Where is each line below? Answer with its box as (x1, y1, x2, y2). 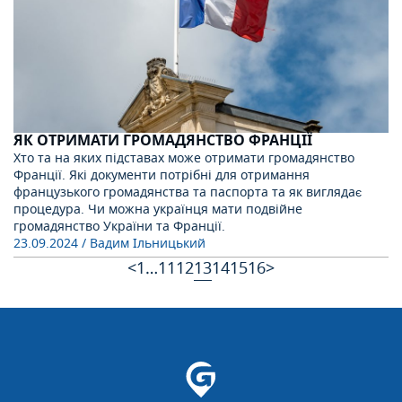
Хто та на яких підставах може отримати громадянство (13, 148, 354, 168)
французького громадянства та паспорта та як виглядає (13, 182, 362, 202)
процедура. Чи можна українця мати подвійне (13, 199, 302, 219)
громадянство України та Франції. (13, 216, 225, 236)
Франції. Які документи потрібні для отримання (13, 165, 310, 185)
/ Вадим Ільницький (82, 233, 205, 253)
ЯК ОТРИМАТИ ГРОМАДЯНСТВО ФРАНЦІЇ (13, 129, 312, 152)
